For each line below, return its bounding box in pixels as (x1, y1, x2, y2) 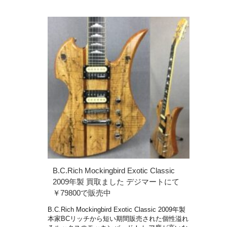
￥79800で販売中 (53, 188, 111, 197)
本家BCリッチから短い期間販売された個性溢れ (48, 214, 188, 222)
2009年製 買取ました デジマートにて (53, 177, 179, 186)
